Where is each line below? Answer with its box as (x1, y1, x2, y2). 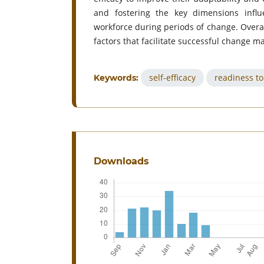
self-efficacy (149, 72, 196, 84)
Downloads (94, 156, 149, 167)
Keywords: (94, 72, 141, 84)
